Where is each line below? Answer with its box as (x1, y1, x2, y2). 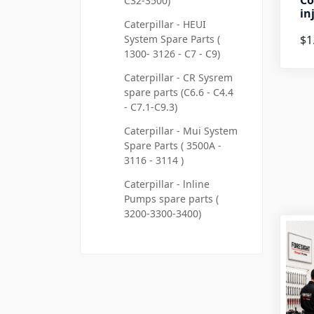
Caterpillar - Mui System (124, 124, 238, 137)
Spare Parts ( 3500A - (124, 139, 221, 152)
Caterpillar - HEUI (124, 18, 206, 31)
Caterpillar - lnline (124, 177, 210, 191)
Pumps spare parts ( (124, 192, 219, 205)
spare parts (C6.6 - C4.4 (124, 86, 233, 99)
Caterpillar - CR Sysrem (124, 71, 233, 84)
